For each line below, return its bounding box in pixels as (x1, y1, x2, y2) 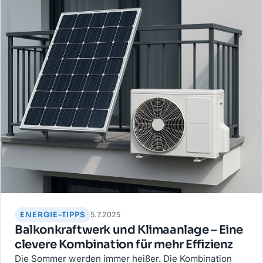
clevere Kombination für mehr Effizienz (15, 237, 233, 252)
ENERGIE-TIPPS (20, 210, 85, 220)
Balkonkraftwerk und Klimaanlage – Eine (15, 222, 243, 237)
